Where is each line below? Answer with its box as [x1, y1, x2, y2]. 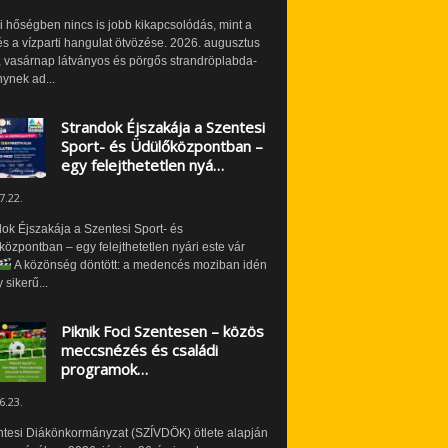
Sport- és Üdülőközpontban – [60, 135, 263, 156]
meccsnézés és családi [60, 339, 218, 360]
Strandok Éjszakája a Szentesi [60, 116, 265, 137]
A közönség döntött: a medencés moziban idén [12, 257, 268, 272]
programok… [60, 358, 148, 379]
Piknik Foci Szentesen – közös [60, 320, 264, 341]
